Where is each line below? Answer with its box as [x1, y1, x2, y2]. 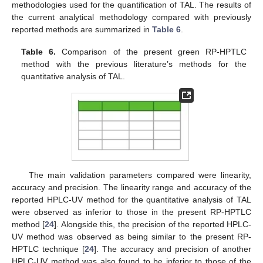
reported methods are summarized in [12, 24, 152, 34]
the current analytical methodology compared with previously [12, 12, 251, 22]
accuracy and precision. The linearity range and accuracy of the [12, 182, 251, 192]
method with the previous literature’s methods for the [21, 59, 247, 69]
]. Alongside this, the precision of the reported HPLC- [54, 219, 252, 229]
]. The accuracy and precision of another [94, 244, 251, 254]
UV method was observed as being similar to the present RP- [12, 231, 251, 241]
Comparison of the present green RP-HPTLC [56, 47, 247, 57]
